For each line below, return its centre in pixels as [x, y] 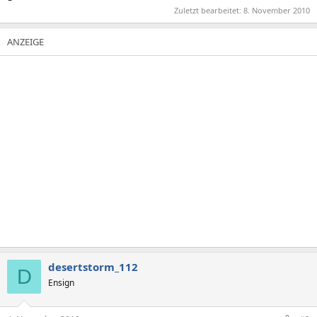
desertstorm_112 [93, 267]
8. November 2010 [277, 10]
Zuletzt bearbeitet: [209, 10]
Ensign [61, 283]
